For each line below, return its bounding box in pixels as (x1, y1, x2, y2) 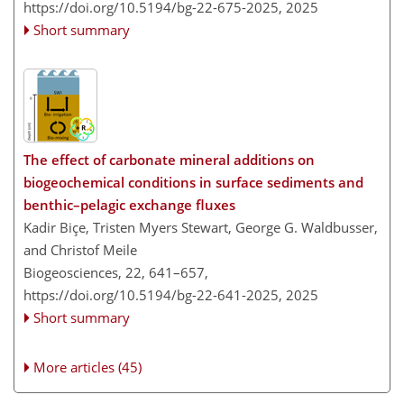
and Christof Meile (23, 241, 137, 259)
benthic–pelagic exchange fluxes (23, 196, 235, 214)
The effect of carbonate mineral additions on (23, 151, 315, 169)
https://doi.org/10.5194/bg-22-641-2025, (23, 286, 282, 304)
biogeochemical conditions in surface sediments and (23, 173, 363, 191)
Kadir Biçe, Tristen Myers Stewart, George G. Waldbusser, (23, 218, 378, 236)
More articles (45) (33, 358, 142, 376)
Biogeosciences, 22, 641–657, (23, 263, 208, 281)
